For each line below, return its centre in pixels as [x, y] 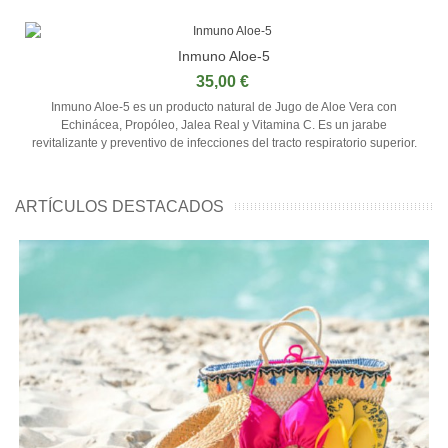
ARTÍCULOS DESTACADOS [119, 206]
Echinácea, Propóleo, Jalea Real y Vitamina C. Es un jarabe [224, 124]
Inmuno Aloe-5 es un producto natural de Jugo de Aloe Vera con [224, 106]
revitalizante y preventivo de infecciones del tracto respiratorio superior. [224, 142]
